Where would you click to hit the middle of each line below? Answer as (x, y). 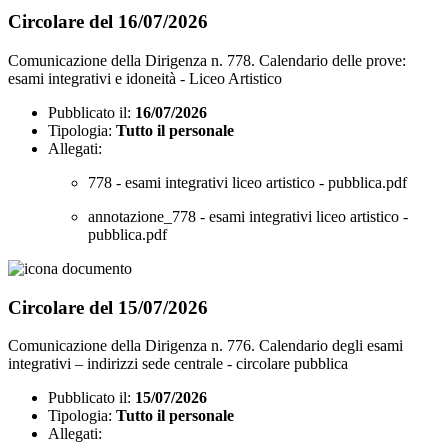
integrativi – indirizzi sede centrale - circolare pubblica (178, 364)
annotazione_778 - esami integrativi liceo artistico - (248, 216)
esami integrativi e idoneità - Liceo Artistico (145, 78)
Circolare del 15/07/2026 (108, 307)
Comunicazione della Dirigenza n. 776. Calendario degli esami (205, 346)
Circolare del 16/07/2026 (108, 22)
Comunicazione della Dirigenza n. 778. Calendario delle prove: (207, 60)
